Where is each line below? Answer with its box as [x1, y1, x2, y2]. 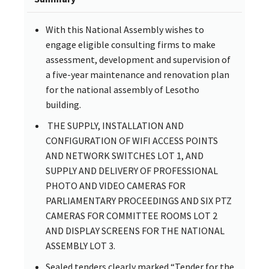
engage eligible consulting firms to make [46, 38, 216, 50]
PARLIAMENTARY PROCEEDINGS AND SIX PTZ [46, 194, 232, 207]
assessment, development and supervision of [46, 53, 231, 65]
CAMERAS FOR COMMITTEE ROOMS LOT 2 [46, 209, 217, 222]
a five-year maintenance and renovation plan [46, 68, 229, 80]
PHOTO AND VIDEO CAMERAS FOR [46, 179, 186, 192]
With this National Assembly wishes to [46, 23, 204, 35]
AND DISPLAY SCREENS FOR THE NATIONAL [46, 224, 225, 237]
